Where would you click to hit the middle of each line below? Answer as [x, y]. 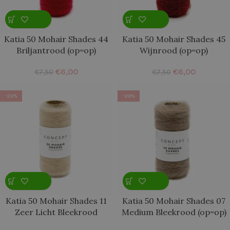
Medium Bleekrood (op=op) [174, 212]
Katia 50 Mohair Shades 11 [56, 201]
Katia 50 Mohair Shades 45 [174, 39]
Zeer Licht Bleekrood [56, 212]
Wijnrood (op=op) [174, 50]
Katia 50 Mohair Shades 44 [56, 39]
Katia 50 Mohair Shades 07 [174, 201]
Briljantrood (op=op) [56, 50]
